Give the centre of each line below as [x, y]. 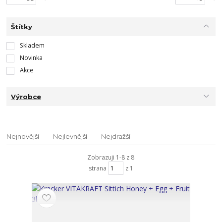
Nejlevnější [70, 137]
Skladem [32, 46]
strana [97, 168]
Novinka [31, 58]
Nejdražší [116, 137]
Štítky [21, 27]
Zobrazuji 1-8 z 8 [111, 158]
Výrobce [26, 96]
